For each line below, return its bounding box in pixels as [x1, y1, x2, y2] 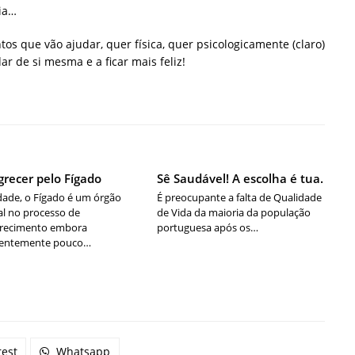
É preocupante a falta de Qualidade [157, 190, 323, 205]
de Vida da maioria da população [157, 205, 311, 220]
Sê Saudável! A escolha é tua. [157, 170, 324, 187]
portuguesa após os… [157, 220, 259, 235]
